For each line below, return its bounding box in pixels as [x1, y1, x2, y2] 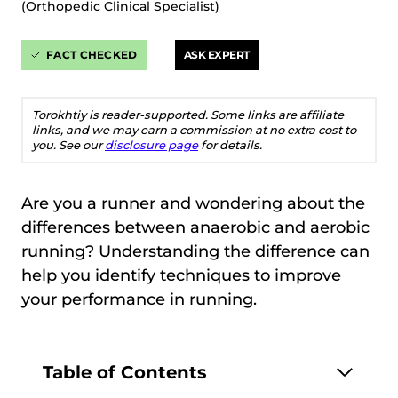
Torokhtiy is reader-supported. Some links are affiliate [32, 107, 344, 122]
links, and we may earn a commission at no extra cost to [32, 123, 356, 137]
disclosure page [105, 138, 198, 152]
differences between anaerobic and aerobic [21, 218, 370, 237]
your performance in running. [21, 290, 257, 309]
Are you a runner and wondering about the [21, 194, 365, 213]
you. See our [32, 138, 105, 152]
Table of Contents [43, 361, 207, 383]
